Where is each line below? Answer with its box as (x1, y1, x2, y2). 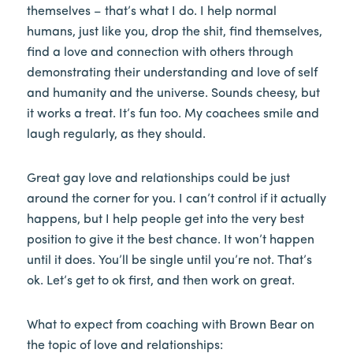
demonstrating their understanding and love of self (26, 67, 318, 80)
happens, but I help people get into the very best (26, 214, 304, 227)
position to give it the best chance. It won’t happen (26, 234, 314, 247)
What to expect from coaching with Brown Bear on (26, 319, 314, 333)
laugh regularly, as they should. (26, 128, 206, 142)
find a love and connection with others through (26, 46, 293, 60)
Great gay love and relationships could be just (26, 173, 290, 186)
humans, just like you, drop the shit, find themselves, (26, 26, 322, 39)
